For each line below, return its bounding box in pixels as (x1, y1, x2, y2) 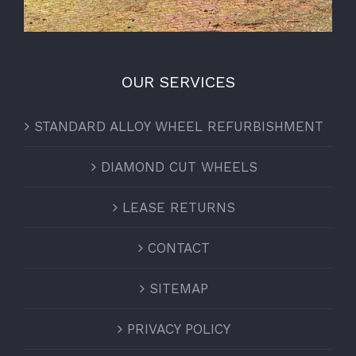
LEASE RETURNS (122, 199, 235, 215)
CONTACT (148, 239, 210, 256)
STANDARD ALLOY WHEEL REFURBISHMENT (34, 118, 323, 134)
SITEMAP (149, 280, 208, 296)
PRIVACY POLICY (127, 320, 230, 337)
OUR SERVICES (121, 72, 235, 91)
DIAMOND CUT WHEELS (100, 158, 257, 175)
